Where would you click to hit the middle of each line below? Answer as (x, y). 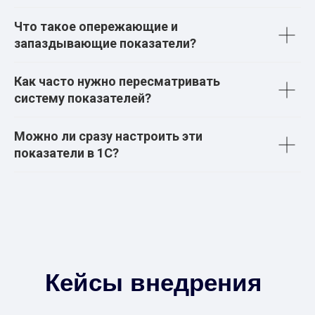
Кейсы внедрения (153, 283)
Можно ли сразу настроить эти (108, 136)
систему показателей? (83, 98)
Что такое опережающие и (96, 27)
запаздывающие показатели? (105, 44)
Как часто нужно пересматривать (117, 82)
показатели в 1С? (66, 153)
